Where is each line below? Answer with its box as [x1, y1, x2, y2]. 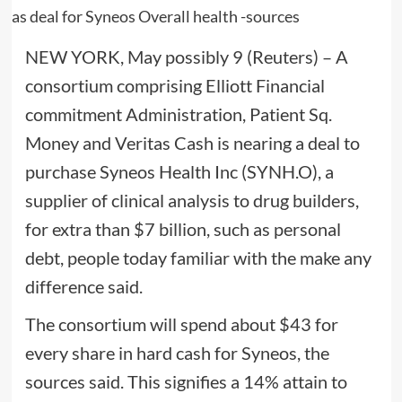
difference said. [24, 275, 143, 297]
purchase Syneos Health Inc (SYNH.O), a [24, 160, 334, 182]
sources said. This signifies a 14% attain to [24, 370, 347, 392]
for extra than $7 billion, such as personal [24, 217, 341, 240]
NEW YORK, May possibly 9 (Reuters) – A [24, 45, 348, 67]
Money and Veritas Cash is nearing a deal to [24, 131, 360, 153]
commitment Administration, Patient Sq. [24, 102, 332, 125]
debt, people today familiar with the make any [24, 246, 371, 268]
